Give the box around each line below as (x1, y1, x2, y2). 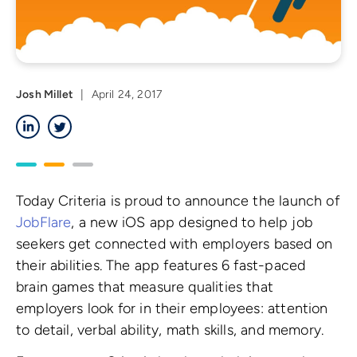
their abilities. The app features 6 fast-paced (16, 256, 306, 274)
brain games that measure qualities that (16, 277, 274, 296)
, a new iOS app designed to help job (71, 213, 312, 231)
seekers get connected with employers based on (16, 234, 333, 253)
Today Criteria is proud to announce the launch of (16, 191, 339, 210)
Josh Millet (16, 87, 73, 101)
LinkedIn (40, 113, 84, 127)
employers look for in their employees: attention (16, 299, 328, 317)
